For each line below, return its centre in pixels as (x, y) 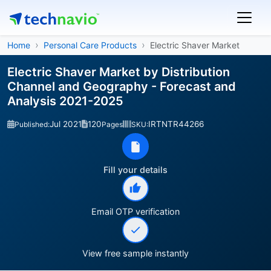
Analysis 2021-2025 (65, 101)
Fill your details (135, 170)
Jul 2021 (66, 124)
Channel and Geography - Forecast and (122, 87)
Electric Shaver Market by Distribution (119, 72)
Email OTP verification (135, 211)
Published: (32, 124)
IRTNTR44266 (176, 124)
